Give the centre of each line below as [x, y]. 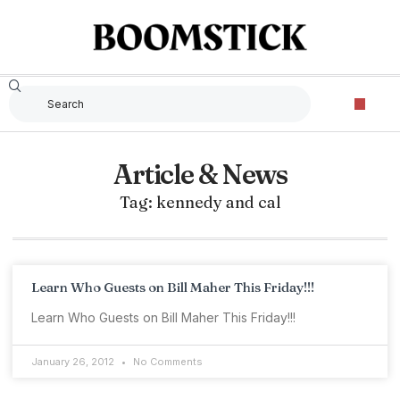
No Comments [167, 362]
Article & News [200, 175]
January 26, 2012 [74, 362]
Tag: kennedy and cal [200, 202]
